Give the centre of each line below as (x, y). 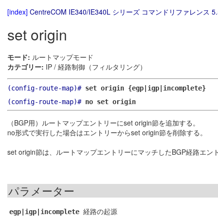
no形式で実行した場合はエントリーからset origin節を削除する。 (107, 133)
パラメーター (41, 191)
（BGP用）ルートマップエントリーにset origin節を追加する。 (103, 123)
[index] (18, 12)
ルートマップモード (62, 57)
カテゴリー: (26, 67)
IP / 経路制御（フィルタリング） (95, 67)
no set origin (110, 102)
